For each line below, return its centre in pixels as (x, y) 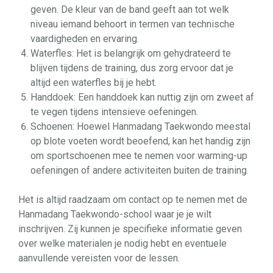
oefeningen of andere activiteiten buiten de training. (140, 170)
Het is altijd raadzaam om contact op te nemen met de (133, 200)
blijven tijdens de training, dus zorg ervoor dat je (132, 68)
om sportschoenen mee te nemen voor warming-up (139, 156)
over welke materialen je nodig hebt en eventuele (122, 243)
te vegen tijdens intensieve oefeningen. (114, 112)
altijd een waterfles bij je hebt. (94, 83)
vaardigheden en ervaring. (85, 39)
